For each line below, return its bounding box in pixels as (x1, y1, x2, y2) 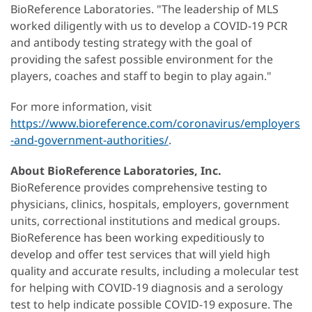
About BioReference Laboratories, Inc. (10, 163, 221, 179)
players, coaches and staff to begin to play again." (10, 68, 272, 84)
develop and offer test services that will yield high (10, 247, 270, 263)
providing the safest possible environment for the (10, 52, 273, 68)
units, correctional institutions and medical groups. (10, 213, 283, 229)
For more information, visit (10, 99, 152, 115)
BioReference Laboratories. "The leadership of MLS (10, 1, 279, 17)
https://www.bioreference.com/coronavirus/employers (10, 116, 300, 132)
